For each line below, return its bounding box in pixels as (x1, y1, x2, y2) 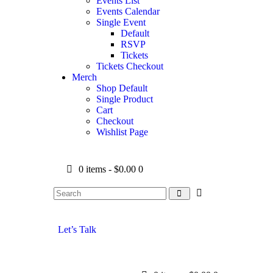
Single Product (96, 94, 153, 104)
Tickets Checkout (96, 61, 163, 71)
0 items (79, 164, 107, 174)
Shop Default (96, 83, 147, 93)
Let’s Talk (58, 224, 96, 235)
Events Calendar (96, 6, 160, 16)
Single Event (96, 17, 146, 27)
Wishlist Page (96, 127, 148, 137)
